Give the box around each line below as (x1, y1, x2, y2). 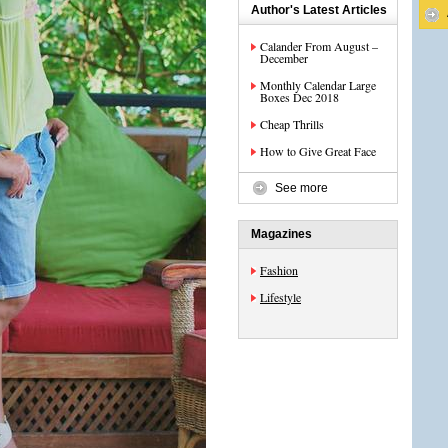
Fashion (260, 262, 298, 278)
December (260, 50, 308, 66)
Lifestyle (260, 289, 301, 305)
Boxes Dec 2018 (260, 89, 339, 105)
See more (275, 181, 328, 195)
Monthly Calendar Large (260, 77, 376, 93)
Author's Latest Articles (251, 3, 387, 17)
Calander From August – (260, 38, 378, 54)
